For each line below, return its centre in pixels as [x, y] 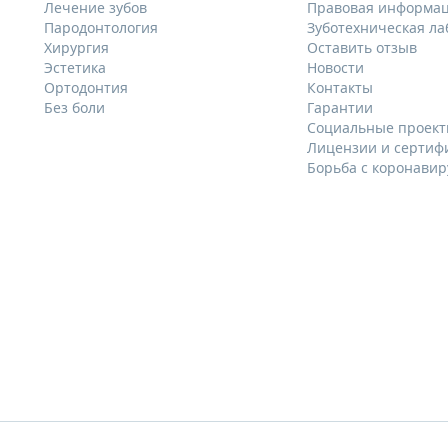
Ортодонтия [86, 88]
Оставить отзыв [362, 48]
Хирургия [76, 48]
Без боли [74, 108]
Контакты [340, 88]
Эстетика [75, 68]
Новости [336, 68]
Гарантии [340, 108]
